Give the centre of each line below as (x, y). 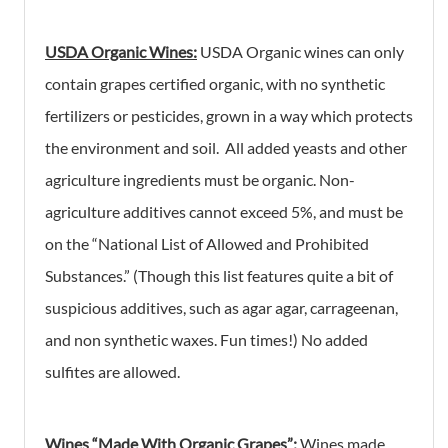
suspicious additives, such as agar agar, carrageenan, (221, 307)
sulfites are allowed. (112, 371)
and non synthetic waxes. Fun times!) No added (206, 339)
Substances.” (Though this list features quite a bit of (219, 275)
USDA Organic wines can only (300, 51)
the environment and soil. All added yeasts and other (226, 147)
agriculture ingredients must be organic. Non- (200, 179)
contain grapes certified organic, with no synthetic (215, 83)
